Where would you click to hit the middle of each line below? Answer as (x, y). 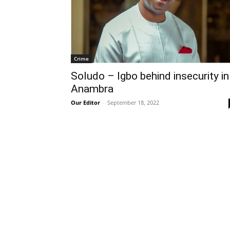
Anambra (92, 89)
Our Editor (85, 102)
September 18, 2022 (133, 102)
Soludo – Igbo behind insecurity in (150, 76)
